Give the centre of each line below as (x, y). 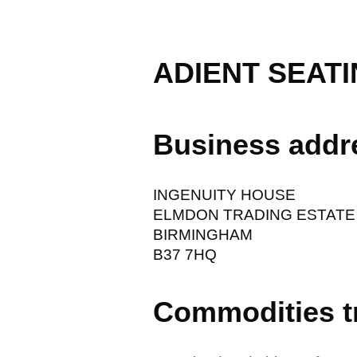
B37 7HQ (185, 254)
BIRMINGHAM (203, 234)
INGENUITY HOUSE (224, 194)
